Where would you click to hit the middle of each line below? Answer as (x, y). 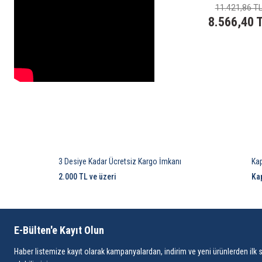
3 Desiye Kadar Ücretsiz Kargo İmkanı (120, 161)
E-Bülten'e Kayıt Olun (59, 230)
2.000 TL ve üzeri (87, 177)
